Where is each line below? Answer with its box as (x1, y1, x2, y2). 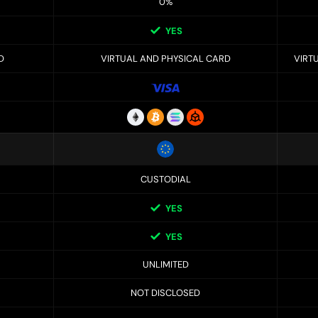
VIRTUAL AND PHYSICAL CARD (100, 53, 231, 65)
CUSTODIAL (140, 173, 191, 186)
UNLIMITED (142, 258, 189, 271)
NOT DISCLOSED (131, 287, 200, 300)
